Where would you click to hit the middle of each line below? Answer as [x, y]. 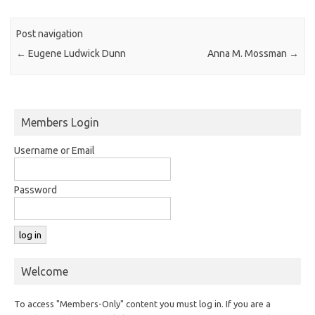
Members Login [60, 122]
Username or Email [54, 150]
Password [36, 189]
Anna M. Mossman [248, 54]
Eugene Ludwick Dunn [76, 54]
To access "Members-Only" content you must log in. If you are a [142, 303]
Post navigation [50, 34]
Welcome [45, 271]
